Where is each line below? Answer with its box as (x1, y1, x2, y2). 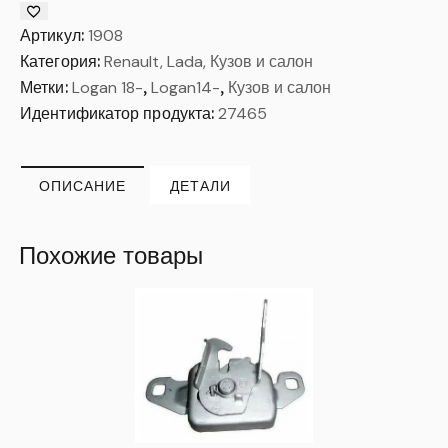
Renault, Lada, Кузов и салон (104, 50, 314, 72)
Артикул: (20, 24, 88, 45)
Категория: (20, 50, 105, 71)
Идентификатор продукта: (20, 102, 219, 123)
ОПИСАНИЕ (39, 176, 126, 195)
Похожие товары (19, 239, 203, 270)
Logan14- (150, 76, 220, 98)
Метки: (20, 76, 72, 97)
